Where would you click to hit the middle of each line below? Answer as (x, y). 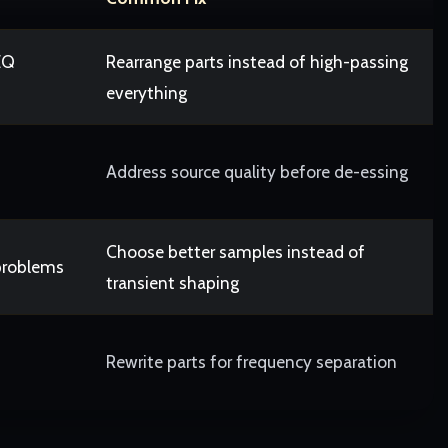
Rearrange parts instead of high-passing (257, 61)
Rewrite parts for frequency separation (251, 361)
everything (146, 92)
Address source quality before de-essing (257, 171)
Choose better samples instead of (235, 251)
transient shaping (172, 282)
